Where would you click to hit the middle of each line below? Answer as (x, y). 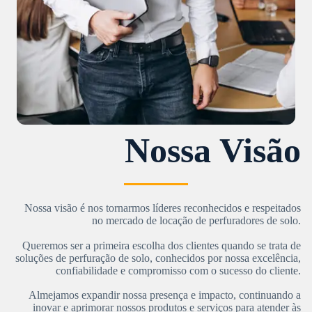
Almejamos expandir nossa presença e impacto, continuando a (165, 295)
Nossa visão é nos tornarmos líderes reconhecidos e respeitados (163, 208)
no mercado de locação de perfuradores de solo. (196, 220)
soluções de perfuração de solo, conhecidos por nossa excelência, (158, 258)
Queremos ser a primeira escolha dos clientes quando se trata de (162, 245)
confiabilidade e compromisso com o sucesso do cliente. (178, 271)
